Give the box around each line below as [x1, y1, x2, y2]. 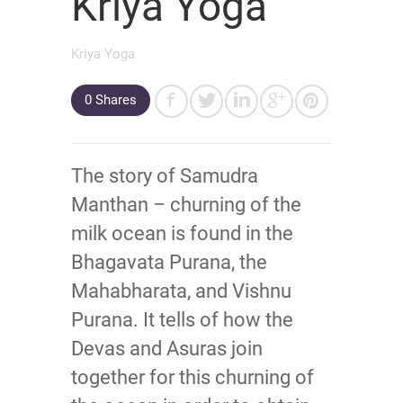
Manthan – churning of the [71, 193, 301, 216]
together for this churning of [71, 366, 314, 389]
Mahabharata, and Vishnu [71, 280, 291, 302]
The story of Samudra [71, 165, 258, 187]
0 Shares [85, 92, 137, 108]
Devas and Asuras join [71, 337, 263, 360]
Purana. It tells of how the [71, 309, 293, 331]
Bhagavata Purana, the [71, 251, 267, 273]
